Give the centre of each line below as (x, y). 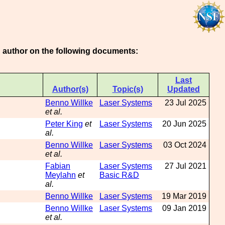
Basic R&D (119, 175)
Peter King (64, 124)
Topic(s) (128, 89)
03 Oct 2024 (185, 145)
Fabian (58, 166)
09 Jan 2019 (184, 208)
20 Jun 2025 (184, 124)
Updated (184, 89)
